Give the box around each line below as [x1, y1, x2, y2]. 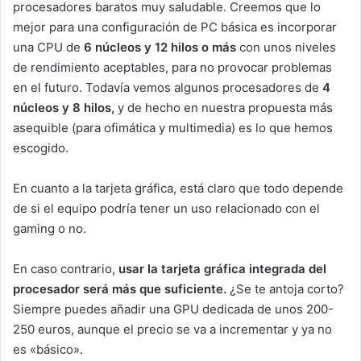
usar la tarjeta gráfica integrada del [118, 261, 326, 277]
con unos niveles [239, 39, 336, 56]
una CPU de [13, 39, 84, 56]
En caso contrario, [13, 261, 118, 277]
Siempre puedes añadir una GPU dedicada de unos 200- [13, 301, 334, 317]
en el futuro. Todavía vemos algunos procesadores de [13, 80, 322, 96]
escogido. [13, 140, 68, 156]
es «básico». [13, 342, 83, 358]
